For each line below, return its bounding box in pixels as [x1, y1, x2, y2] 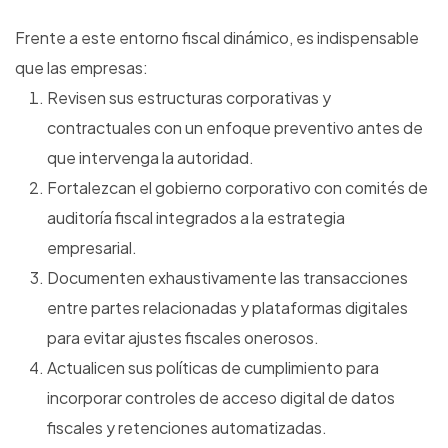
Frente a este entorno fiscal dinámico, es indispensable [15, 27, 419, 49]
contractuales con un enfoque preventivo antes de [47, 117, 423, 139]
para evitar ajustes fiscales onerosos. [47, 327, 319, 349]
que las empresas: [15, 57, 148, 79]
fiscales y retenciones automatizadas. [47, 417, 327, 439]
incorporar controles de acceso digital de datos [47, 387, 395, 409]
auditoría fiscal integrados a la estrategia [47, 207, 345, 229]
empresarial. [47, 237, 137, 259]
